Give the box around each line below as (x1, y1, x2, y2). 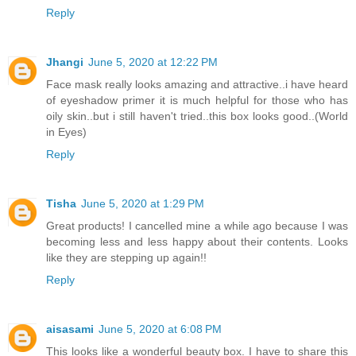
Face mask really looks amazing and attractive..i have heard (46, 78, 348, 91)
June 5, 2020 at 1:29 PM (81, 197, 204, 211)
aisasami (46, 323, 94, 336)
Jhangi (46, 56, 83, 69)
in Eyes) (46, 126, 87, 139)
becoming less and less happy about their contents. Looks (46, 235, 348, 249)
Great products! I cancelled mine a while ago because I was (46, 219, 348, 233)
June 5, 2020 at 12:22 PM (88, 56, 218, 69)
